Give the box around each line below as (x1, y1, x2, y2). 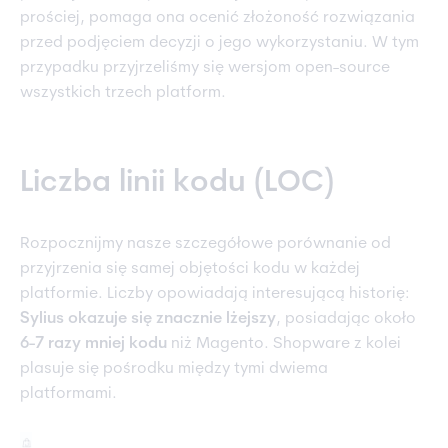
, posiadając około (276, 311, 416, 328)
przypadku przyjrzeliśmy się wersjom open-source (20, 60, 390, 77)
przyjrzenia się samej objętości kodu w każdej (20, 261, 360, 278)
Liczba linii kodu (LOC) (20, 168, 334, 200)
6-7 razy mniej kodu (20, 336, 167, 353)
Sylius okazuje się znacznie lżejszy (20, 311, 276, 328)
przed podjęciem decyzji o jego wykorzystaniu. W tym (20, 35, 419, 52)
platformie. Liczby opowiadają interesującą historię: (20, 286, 410, 303)
